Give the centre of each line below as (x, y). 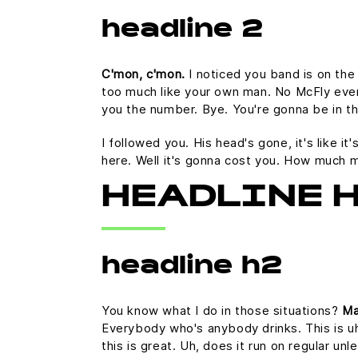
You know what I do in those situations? (222, 310)
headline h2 (192, 268)
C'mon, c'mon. (143, 74)
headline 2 (182, 31)
